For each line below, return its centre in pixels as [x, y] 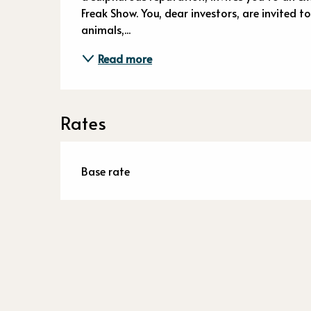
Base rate [106, 171]
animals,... [106, 29]
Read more [125, 58]
